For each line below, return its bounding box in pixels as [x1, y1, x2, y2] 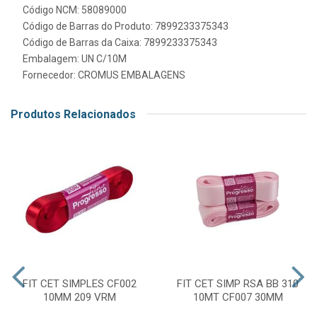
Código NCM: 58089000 [23, 4, 127, 16]
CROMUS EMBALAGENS [78, 69, 185, 81]
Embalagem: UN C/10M [23, 52, 127, 64]
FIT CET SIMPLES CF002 [22, 277, 137, 290]
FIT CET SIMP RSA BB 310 [177, 277, 299, 290]
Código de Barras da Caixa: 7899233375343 [23, 36, 217, 48]
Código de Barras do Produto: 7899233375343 [23, 20, 229, 32]
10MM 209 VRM [42, 290, 116, 304]
